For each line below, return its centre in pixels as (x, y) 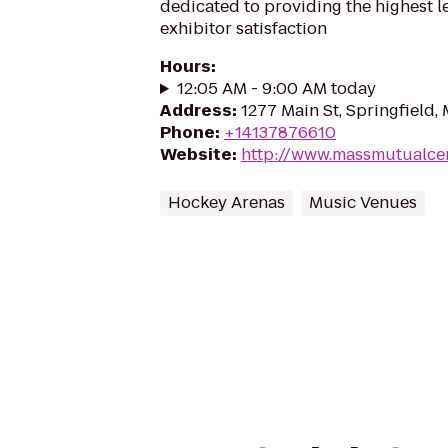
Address (196, 110)
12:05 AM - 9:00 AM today (276, 88)
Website (196, 154)
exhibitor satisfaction (243, 28)
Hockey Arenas (226, 202)
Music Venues (363, 202)
